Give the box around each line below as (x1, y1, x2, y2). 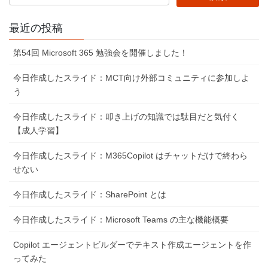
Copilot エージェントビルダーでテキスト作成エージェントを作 (13, 239, 251, 249)
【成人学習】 (13, 125, 63, 135)
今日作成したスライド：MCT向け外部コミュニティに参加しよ (13, 72, 249, 83)
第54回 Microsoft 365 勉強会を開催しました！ (13, 47, 188, 57)
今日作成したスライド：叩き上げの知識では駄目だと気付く (13, 111, 239, 121)
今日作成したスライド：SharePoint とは (13, 189, 166, 199)
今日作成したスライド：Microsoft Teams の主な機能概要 (13, 214, 229, 224)
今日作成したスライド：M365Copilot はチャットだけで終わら (13, 150, 248, 160)
